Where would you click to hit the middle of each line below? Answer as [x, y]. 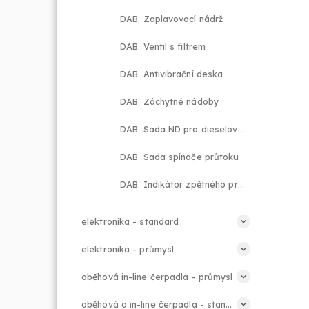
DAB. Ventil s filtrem [163, 46]
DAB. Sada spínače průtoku [180, 157]
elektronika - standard [130, 221]
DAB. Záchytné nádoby [169, 101]
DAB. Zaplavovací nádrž [172, 19]
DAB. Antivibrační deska [172, 74]
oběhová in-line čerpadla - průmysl [157, 277]
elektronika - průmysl [128, 249]
